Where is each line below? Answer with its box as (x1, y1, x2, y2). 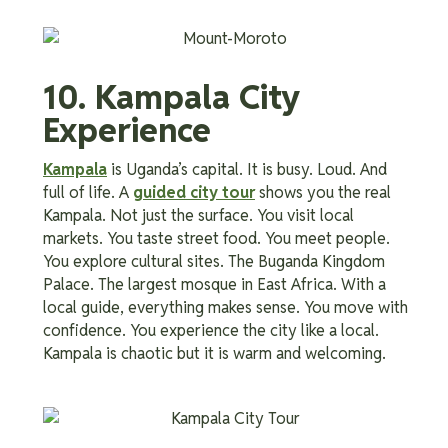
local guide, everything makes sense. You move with (43, 296, 408, 318)
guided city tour (133, 181, 255, 203)
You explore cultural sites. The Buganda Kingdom (43, 250, 385, 272)
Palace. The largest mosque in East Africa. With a (43, 273, 386, 295)
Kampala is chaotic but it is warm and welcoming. (43, 342, 386, 364)
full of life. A (43, 181, 133, 203)
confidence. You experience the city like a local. (43, 319, 379, 341)
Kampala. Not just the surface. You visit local (43, 204, 354, 226)
